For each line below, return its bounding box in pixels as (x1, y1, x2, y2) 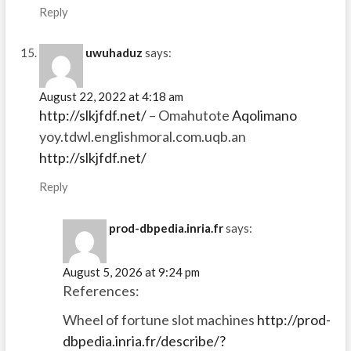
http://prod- (256, 310, 331, 328)
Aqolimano (231, 107, 297, 125)
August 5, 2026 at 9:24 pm (62, 264, 200, 279)
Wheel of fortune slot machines (62, 310, 257, 328)
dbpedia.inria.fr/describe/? (62, 331, 226, 349)
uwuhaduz (85, 45, 143, 60)
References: (62, 281, 139, 299)
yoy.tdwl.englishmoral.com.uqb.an (38, 128, 246, 146)
